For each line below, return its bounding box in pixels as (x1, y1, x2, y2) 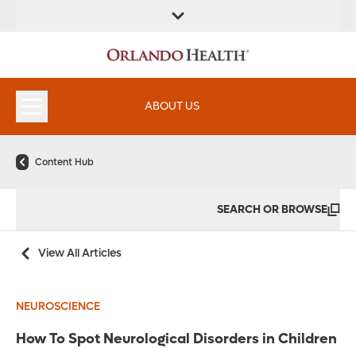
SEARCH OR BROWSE (217, 202, 327, 218)
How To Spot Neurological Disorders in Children (16, 330, 337, 349)
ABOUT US (144, 99, 199, 114)
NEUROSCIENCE (16, 299, 100, 315)
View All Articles (38, 246, 122, 261)
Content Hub (35, 156, 94, 169)
